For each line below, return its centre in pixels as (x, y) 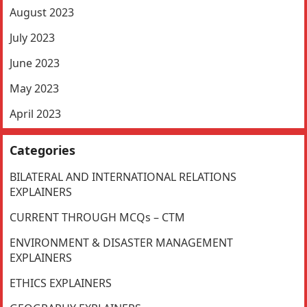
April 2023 (36, 113)
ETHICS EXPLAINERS (61, 283)
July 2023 (33, 37)
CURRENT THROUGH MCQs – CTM (98, 217)
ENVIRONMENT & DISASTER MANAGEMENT (122, 242)
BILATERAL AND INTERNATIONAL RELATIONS (123, 176)
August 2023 (42, 12)
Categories (43, 150)
